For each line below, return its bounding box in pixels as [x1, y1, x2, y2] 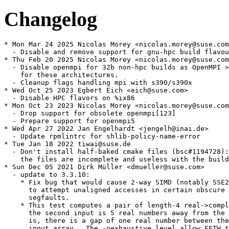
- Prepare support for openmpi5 [4, 117, 135, 125]
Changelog [4, 7, 97, 31]
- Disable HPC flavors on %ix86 [4, 94, 135, 102]
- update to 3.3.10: [4, 171, 90, 179]
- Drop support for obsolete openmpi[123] [4, 109, 176, 118]
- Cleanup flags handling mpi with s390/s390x [4, 79, 192, 87]
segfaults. [4, 194, 70, 202]
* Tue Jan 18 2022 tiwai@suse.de [4, 140, 131, 148]
